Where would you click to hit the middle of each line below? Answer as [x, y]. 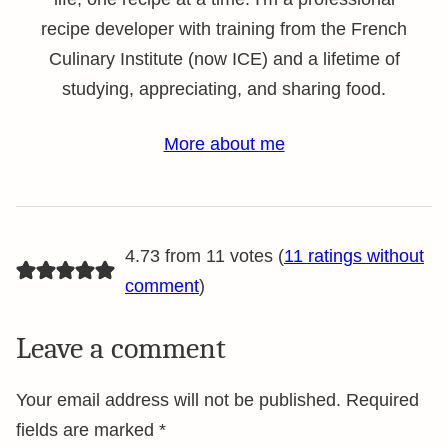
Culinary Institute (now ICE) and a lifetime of [224, 59]
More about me [224, 144]
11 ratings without [353, 256]
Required [382, 400]
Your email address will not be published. [178, 400]
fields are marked [87, 430]
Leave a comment [121, 348]
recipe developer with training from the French [224, 29]
